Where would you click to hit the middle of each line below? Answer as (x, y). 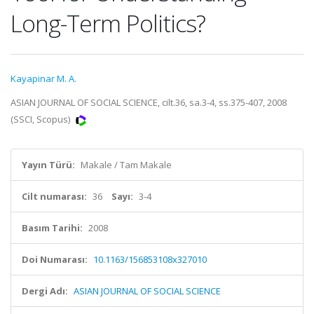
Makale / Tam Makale (126, 165)
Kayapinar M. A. (43, 78)
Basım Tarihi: (52, 228)
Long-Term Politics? (108, 23)
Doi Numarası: (55, 259)
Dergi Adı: (45, 291)
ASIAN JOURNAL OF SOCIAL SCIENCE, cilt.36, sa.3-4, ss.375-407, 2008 (149, 102)
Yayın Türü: (48, 165)
